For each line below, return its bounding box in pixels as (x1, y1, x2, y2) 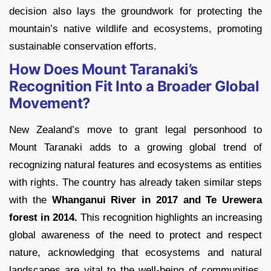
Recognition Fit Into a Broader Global (9, 77, 260, 96)
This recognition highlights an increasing (77, 212, 262, 224)
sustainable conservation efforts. (9, 41, 157, 53)
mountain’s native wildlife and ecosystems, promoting (9, 23, 262, 35)
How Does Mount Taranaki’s (9, 60, 198, 79)
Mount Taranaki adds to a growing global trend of (9, 142, 262, 154)
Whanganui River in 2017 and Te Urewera (51, 194, 262, 206)
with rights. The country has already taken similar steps (9, 177, 262, 189)
